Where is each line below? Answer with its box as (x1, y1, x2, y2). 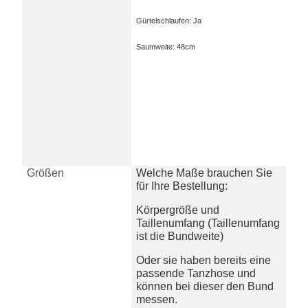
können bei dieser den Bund (136, 280, 274, 293)
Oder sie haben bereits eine (136, 254, 272, 267)
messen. (136, 294, 178, 306)
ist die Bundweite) (136, 230, 224, 243)
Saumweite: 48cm (136, 43, 196, 52)
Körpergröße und (136, 204, 220, 217)
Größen (27, 167, 65, 179)
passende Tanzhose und (136, 267, 256, 280)
